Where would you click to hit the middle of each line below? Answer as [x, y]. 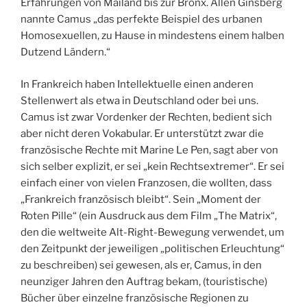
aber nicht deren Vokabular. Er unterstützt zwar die [142, 133]
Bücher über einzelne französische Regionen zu [135, 298]
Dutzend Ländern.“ [65, 52]
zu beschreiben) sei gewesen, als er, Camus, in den [141, 265]
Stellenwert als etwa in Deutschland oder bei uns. [139, 100]
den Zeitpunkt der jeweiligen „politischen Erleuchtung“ [152, 248]
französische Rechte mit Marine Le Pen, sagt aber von [149, 150]
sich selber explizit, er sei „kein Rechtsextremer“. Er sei [152, 166]
